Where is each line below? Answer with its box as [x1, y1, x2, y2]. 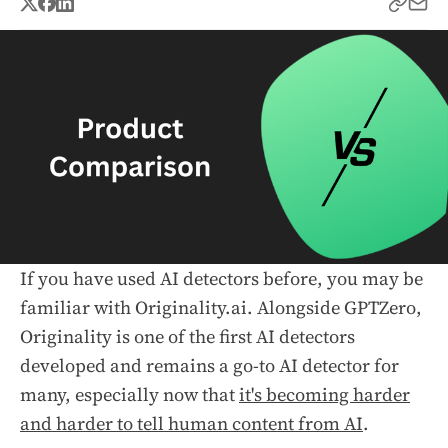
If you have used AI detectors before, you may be [20, 265, 423, 291]
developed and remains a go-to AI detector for [20, 352, 399, 378]
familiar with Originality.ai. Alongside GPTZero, [20, 294, 422, 320]
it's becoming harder [239, 381, 410, 407]
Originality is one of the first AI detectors [20, 323, 355, 349]
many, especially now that [20, 381, 239, 407]
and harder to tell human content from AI [20, 410, 363, 436]
